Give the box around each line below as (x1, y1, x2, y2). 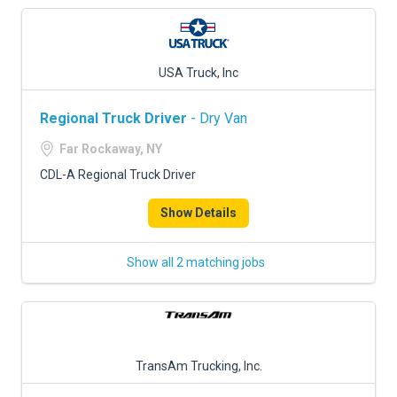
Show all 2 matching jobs (127, 255, 265, 269)
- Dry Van (187, 110, 247, 127)
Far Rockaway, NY (59, 142, 162, 156)
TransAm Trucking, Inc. (135, 359, 262, 373)
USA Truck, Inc (159, 66, 238, 80)
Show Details (160, 206, 237, 220)
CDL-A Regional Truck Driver (40, 167, 196, 182)
